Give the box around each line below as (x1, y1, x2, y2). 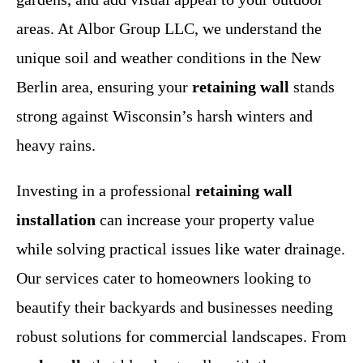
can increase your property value (96, 211, 314, 228)
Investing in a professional (16, 181, 195, 199)
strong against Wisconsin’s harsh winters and (16, 107, 313, 125)
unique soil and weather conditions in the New (16, 49, 321, 66)
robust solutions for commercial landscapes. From (16, 327, 347, 345)
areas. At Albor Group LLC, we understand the (16, 19, 322, 37)
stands (289, 78, 335, 96)
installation (16, 211, 96, 228)
